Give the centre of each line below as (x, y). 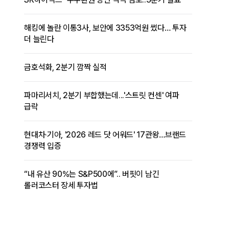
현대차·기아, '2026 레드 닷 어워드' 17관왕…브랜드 (105, 135)
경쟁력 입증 (43, 146)
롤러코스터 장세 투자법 (61, 186)
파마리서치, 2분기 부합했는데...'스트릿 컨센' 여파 (102, 96)
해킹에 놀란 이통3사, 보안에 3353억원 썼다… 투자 (105, 28)
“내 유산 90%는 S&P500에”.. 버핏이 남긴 (92, 174)
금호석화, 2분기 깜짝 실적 (65, 67)
